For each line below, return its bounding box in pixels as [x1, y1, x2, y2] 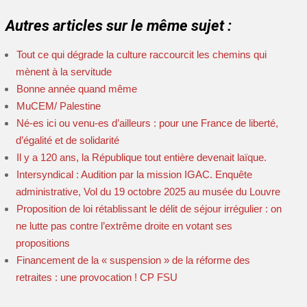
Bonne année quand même [16, 83, 137, 95]
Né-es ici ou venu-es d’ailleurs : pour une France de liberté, [16, 117, 278, 129]
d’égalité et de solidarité [16, 134, 119, 146]
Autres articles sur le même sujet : [5, 17, 232, 34]
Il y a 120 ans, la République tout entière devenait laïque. [16, 151, 267, 163]
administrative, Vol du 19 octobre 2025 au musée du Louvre [16, 186, 280, 197]
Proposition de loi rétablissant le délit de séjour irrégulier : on [16, 203, 282, 214]
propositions [16, 237, 70, 249]
